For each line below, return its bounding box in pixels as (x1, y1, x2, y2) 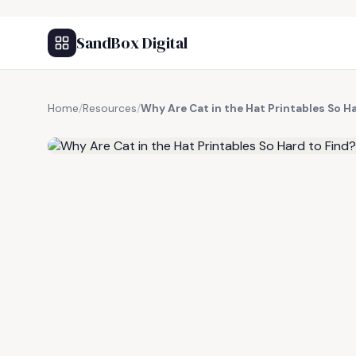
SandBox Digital (76, 32, 188, 54)
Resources (83, 102, 137, 115)
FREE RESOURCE (85, 120, 168, 133)
